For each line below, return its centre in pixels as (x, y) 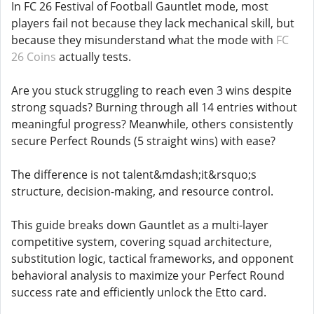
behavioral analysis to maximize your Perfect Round (148, 275)
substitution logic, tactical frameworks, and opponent (152, 259)
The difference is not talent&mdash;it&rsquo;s (134, 175)
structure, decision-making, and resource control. (142, 191)
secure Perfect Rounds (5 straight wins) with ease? (143, 141)
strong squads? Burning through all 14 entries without (154, 107)
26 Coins (34, 57)
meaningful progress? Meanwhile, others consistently (152, 124)
